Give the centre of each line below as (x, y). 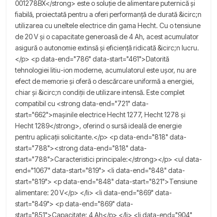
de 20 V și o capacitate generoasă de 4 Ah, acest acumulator (107, 36)
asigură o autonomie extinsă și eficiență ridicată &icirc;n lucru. (107, 47)
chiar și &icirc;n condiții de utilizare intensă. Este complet (100, 92)
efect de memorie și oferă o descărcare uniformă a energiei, (105, 81)
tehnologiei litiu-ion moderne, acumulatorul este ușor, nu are (106, 70)
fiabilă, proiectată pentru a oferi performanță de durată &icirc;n (108, 14)
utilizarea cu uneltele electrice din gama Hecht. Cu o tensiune (108, 25)
